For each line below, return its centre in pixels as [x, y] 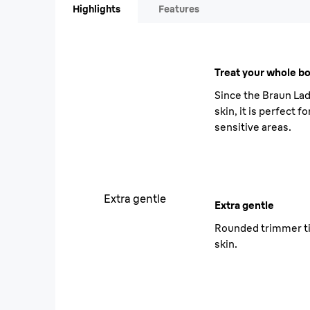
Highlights [97, 9]
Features [179, 9]
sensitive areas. [253, 127]
